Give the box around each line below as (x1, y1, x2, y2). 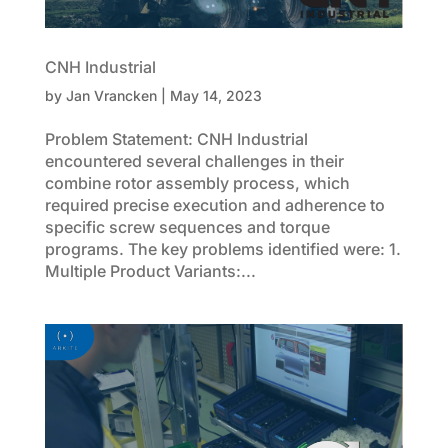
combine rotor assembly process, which (44, 173, 350, 194)
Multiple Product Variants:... (44, 261, 256, 282)
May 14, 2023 (169, 87, 262, 105)
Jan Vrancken (65, 87, 157, 105)
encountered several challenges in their (44, 151, 344, 172)
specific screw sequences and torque (44, 217, 330, 238)
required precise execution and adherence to (44, 195, 385, 216)
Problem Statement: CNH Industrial (44, 129, 308, 150)
